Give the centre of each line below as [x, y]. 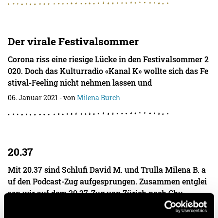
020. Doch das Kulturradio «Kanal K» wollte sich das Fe [108, 71]
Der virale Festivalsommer [73, 41]
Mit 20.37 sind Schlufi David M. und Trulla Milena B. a [107, 170]
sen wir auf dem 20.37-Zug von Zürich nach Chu [96, 193]
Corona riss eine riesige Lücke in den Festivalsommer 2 [109, 59]
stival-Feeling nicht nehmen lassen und [80, 82]
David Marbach [101, 208]
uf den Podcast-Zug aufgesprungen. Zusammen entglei [108, 181]
